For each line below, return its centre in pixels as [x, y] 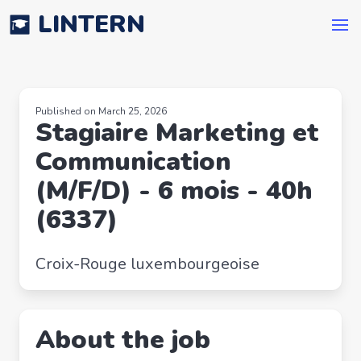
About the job [123, 340]
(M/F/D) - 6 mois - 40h [174, 191]
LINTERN [91, 25]
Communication [133, 162]
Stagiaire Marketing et [177, 133]
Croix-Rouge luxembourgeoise [147, 264]
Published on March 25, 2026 [101, 111]
